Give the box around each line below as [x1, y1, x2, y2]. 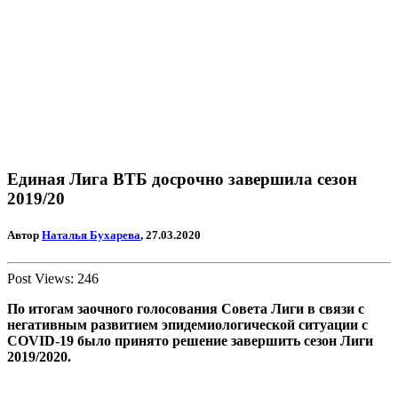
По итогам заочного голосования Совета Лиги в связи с [7, 301, 364, 317]
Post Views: [7, 271, 74, 287]
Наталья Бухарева [42, 228, 140, 243]
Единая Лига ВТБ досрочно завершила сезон [7, 169, 357, 188]
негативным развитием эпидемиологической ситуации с [7, 317, 368, 333]
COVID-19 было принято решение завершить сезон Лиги [7, 333, 373, 349]
